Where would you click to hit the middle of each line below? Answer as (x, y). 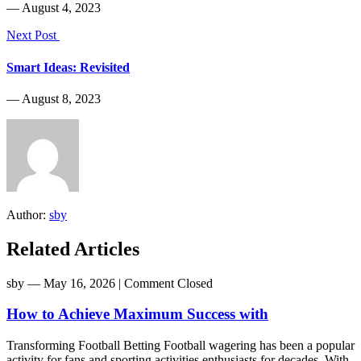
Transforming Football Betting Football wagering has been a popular (180, 346)
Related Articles (73, 249)
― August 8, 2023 (54, 98)
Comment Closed (168, 283)
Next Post (33, 35)
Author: (28, 214)
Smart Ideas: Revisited (68, 67)
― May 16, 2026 (71, 283)
